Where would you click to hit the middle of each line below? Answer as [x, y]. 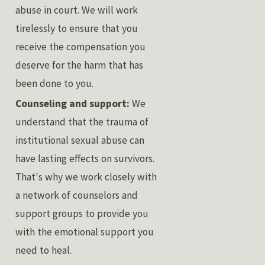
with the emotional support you [85, 232]
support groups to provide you [82, 214]
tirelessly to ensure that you [77, 28]
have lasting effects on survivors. [85, 159]
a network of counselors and [77, 195]
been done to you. [55, 83]
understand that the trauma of [82, 122]
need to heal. [44, 251]
